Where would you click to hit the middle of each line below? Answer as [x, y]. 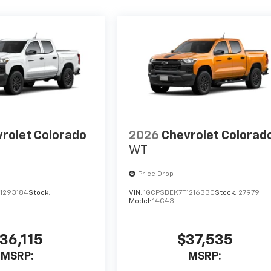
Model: [141, 202]
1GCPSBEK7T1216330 [179, 193]
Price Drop [156, 175]
